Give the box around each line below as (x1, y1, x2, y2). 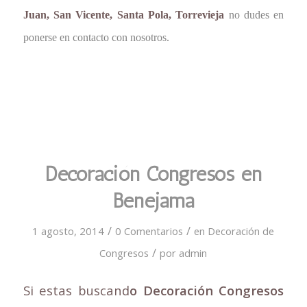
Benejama (112, 188, 194, 213)
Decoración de (208, 223, 275, 238)
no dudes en (224, 9, 284, 21)
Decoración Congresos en (45, 161, 262, 186)
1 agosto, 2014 (32, 223, 105, 238)
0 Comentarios (115, 223, 184, 238)
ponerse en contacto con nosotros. (23, 32, 169, 44)
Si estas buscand (23, 282, 130, 299)
